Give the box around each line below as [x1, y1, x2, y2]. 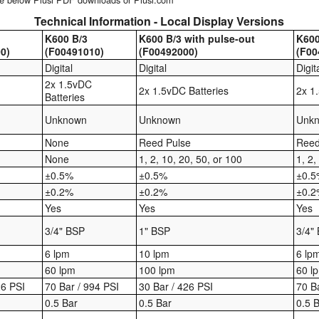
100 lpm [139, 263, 176, 278]
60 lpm [45, 263, 76, 278]
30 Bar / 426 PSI [139, 279, 214, 294]
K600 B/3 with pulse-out [139, 31, 256, 46]
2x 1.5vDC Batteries [139, 83, 229, 98]
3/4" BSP [45, 224, 85, 239]
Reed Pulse [139, 135, 192, 150]
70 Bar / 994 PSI [45, 279, 120, 294]
